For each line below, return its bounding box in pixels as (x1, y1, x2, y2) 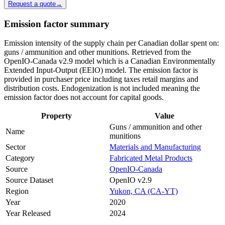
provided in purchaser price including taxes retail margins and (4, 75, 198, 84)
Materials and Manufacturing (109, 143, 201, 152)
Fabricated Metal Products (109, 154, 192, 163)
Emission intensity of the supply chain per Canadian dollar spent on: (4, 39, 219, 48)
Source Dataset (6, 176, 53, 185)
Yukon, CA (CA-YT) (109, 187, 178, 196)
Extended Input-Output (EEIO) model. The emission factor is (4, 66, 198, 75)
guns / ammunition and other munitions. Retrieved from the (4, 48, 191, 57)
